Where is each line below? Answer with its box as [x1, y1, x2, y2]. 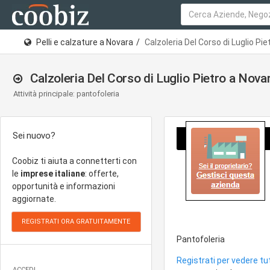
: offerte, [85, 169, 119, 178]
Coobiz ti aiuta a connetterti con [12, 156, 137, 166]
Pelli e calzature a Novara [36, 37, 133, 47]
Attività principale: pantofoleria [13, 89, 119, 98]
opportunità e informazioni [12, 181, 115, 191]
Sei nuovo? [13, 130, 55, 141]
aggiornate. [12, 194, 56, 204]
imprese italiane [20, 169, 85, 178]
